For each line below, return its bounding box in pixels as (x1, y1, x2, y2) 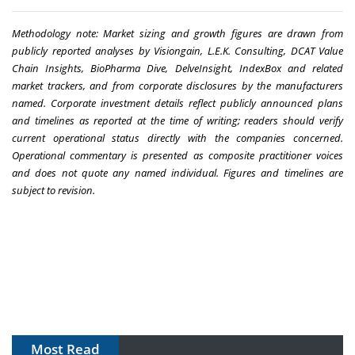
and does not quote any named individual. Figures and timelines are (12, 166, 343, 181)
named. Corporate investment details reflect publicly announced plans (12, 96, 343, 111)
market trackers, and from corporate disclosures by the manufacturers (12, 78, 343, 94)
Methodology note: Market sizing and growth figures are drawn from (12, 26, 343, 41)
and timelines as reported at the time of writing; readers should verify (12, 113, 343, 128)
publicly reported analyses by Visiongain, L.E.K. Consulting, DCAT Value (12, 44, 343, 59)
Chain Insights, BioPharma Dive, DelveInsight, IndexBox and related (12, 61, 343, 76)
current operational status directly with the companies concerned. (12, 131, 343, 146)
